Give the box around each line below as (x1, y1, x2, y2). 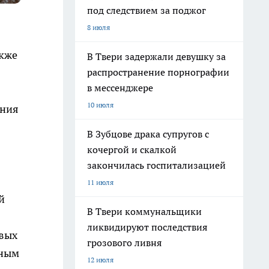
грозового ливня (87, 237, 162, 249)
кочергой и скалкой (87, 144, 177, 156)
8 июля (87, 23, 110, 32)
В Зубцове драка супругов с (87, 128, 209, 140)
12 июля (87, 255, 113, 264)
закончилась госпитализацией (87, 159, 226, 171)
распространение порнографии (87, 66, 229, 78)
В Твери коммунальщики (87, 205, 202, 217)
